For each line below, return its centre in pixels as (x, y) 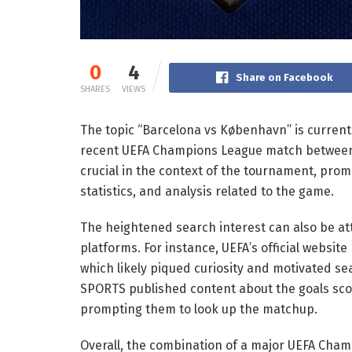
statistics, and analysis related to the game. (207, 191)
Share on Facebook (284, 77)
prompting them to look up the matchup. (199, 309)
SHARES (95, 89)
